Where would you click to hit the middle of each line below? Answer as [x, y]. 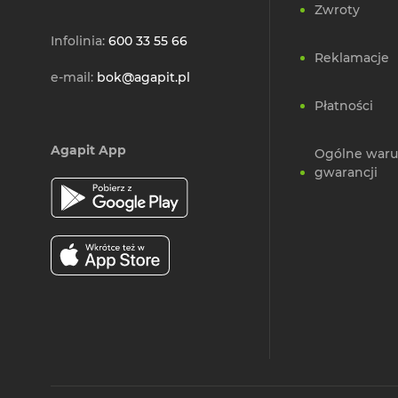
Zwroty [337, 10]
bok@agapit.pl [143, 78]
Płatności [344, 106]
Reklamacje [352, 58]
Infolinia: [80, 41]
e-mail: [74, 78]
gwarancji [346, 173]
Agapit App [88, 151]
